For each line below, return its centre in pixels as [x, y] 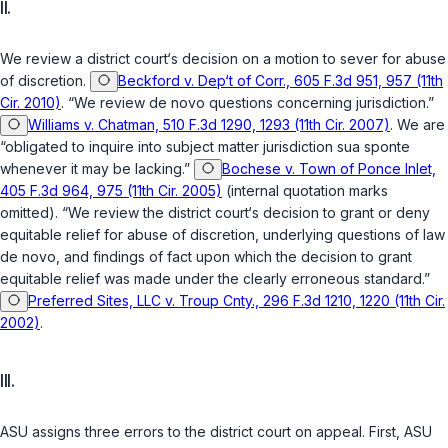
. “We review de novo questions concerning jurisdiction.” [247, 103]
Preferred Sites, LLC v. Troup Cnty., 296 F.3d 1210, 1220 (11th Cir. [236, 301]
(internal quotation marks [305, 191]
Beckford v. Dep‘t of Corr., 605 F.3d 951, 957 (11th [280, 81]
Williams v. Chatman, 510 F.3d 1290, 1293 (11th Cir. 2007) [209, 125]
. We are [417, 125]
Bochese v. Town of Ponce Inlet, [329, 169]
